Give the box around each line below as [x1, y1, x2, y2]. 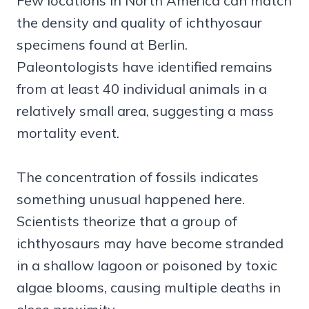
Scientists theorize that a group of [17, 212, 237, 230]
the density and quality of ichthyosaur [17, 14, 262, 32]
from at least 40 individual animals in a [17, 80, 267, 98]
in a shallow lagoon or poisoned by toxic [17, 257, 277, 275]
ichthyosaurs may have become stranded [17, 235, 283, 252]
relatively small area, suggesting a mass [17, 102, 274, 120]
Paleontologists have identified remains [17, 58, 272, 76]
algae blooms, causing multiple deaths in [17, 279, 281, 297]
